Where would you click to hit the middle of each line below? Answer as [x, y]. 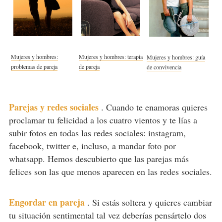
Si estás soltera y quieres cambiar [152, 202]
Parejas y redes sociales [54, 107]
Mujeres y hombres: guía [176, 57]
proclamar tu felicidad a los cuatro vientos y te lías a [103, 120]
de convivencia [164, 67]
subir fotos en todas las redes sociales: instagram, [97, 133]
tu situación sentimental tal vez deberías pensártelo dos [107, 215]
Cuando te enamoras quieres [157, 107]
